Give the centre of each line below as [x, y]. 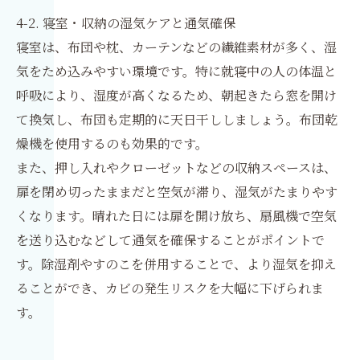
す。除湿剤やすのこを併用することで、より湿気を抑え [176, 264]
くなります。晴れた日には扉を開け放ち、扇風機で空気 [176, 216]
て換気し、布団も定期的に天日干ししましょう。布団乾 [177, 119]
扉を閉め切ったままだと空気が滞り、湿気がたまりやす [177, 192]
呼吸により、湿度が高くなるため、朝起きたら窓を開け [176, 95]
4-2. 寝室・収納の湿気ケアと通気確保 [126, 23]
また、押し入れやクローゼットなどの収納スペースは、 [176, 168]
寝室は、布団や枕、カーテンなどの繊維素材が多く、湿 [176, 47]
